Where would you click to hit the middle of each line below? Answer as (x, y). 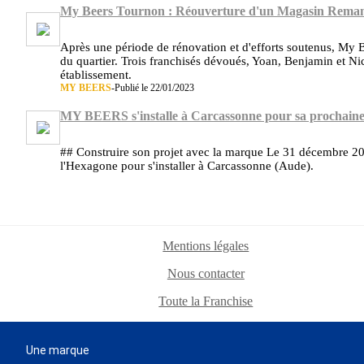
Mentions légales (206, 246)
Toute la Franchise (206, 301)
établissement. (96, 74)
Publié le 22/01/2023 (154, 87)
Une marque (58, 351)
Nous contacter (206, 274)
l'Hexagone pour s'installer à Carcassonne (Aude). (187, 166)
